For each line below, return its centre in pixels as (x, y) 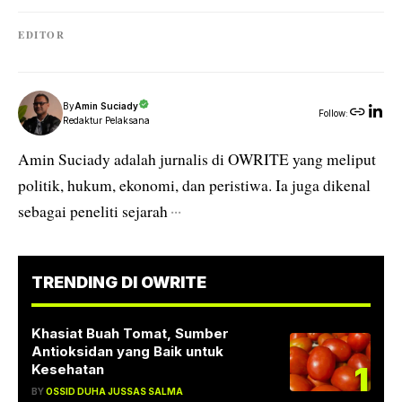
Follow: (333, 114)
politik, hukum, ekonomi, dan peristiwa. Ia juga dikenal (194, 186)
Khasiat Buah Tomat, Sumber (130, 334)
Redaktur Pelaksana (106, 121)
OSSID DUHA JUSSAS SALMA (114, 392)
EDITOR (41, 35)
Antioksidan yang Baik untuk (127, 352)
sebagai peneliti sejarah (93, 212)
